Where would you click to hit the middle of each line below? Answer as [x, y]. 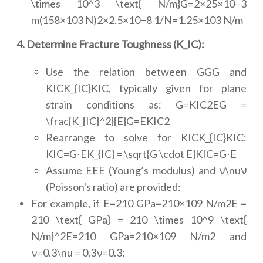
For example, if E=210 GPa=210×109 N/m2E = [139, 203]
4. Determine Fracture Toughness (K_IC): [110, 44]
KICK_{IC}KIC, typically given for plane [146, 88]
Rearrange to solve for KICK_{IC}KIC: [146, 137]
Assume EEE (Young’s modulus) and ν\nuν [146, 170]
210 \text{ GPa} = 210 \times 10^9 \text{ [139, 220]
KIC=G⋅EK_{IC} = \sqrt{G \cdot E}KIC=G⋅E [141, 154]
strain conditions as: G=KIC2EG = [146, 104]
